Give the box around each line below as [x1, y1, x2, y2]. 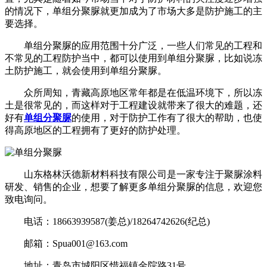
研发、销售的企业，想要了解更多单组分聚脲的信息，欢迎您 [5, 181, 262, 192]
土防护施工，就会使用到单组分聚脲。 [5, 65, 167, 76]
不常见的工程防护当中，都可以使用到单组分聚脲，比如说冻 [5, 52, 262, 63]
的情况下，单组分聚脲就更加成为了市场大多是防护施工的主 [5, 5, 262, 16]
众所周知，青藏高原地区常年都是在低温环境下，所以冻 [5, 87, 262, 98]
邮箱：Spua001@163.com [5, 238, 128, 249]
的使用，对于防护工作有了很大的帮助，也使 [72, 112, 262, 123]
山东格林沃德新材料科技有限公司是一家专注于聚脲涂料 [5, 169, 262, 179]
